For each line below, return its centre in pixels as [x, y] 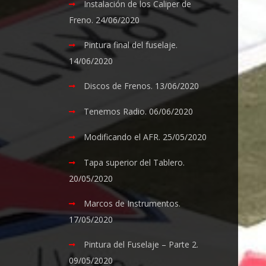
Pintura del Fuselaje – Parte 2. [141, 244]
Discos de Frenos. [118, 86]
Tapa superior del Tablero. [134, 162]
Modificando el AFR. [122, 137]
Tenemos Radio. [115, 111]
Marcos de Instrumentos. [132, 203]
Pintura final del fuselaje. [131, 45]
